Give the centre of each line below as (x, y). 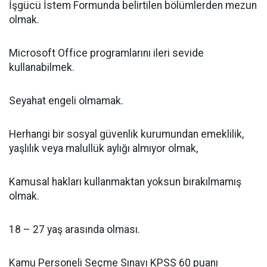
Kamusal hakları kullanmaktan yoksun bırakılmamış (125, 182)
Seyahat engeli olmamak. (66, 101)
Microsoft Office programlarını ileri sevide (106, 53)
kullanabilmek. (42, 68)
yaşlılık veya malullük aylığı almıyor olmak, (103, 149)
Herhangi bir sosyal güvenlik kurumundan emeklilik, (126, 134)
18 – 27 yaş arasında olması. (74, 230)
